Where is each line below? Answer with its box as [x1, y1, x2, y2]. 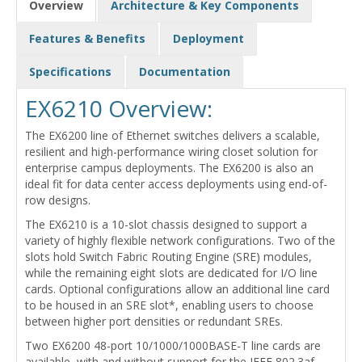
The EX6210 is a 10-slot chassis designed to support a [25, 217, 307, 233]
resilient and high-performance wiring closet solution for [25, 144, 318, 160]
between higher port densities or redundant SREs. [25, 314, 283, 330]
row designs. [25, 192, 90, 208]
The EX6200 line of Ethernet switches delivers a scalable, [25, 128, 320, 144]
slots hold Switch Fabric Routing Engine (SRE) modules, [25, 249, 312, 265]
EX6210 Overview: [25, 93, 213, 124]
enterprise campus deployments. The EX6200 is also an [25, 160, 314, 176]
